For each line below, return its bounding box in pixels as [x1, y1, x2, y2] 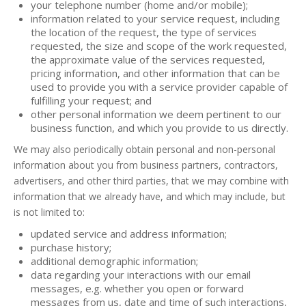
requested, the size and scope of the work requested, [31, 39, 287, 53]
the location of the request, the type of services [31, 25, 257, 39]
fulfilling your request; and [31, 94, 152, 107]
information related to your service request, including [31, 12, 280, 25]
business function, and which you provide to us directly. [31, 121, 288, 135]
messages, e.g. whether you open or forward [31, 281, 244, 295]
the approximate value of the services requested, [31, 53, 265, 66]
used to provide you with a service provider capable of [31, 80, 288, 94]
